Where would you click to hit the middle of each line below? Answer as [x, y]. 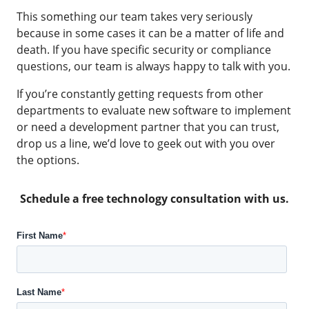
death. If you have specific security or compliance [144, 50]
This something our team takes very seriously [134, 17]
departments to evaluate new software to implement [154, 110]
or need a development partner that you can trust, [148, 127]
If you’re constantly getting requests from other [140, 94]
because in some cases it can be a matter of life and [150, 33]
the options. [48, 160]
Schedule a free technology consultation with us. [154, 199]
